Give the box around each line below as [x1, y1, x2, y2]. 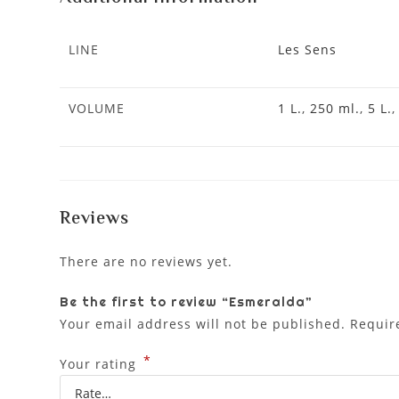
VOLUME [69, 100, 126, 118]
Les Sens [278, 41, 338, 59]
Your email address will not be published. [60, 315, 346, 333]
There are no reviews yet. [60, 253, 233, 271]
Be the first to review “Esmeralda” [60, 294, 313, 311]
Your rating [60, 355, 142, 373]
